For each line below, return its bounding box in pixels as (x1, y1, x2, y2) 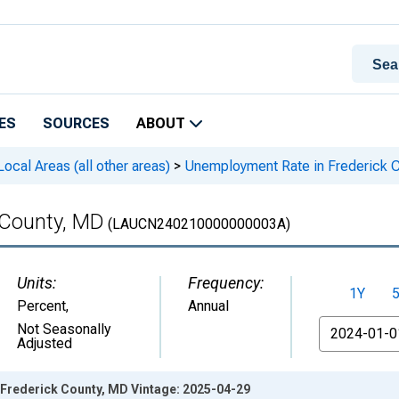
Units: (17, 273, 56, 292)
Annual (188, 297, 229, 314)
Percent (17, 297, 66, 314)
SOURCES (43, 115, 110, 132)
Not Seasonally (17, 321, 111, 338)
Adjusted (17, 335, 72, 352)
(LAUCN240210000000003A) (104, 216, 290, 232)
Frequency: (188, 273, 264, 292)
